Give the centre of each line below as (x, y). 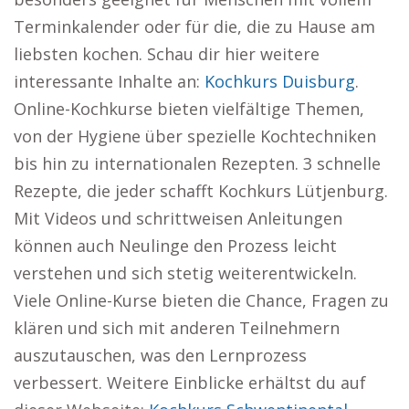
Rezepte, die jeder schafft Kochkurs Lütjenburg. (201, 191)
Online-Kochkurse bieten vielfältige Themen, (189, 109)
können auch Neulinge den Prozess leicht (175, 246)
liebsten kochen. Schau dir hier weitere (167, 54)
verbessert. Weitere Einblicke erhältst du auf (190, 383)
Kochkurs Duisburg (280, 81)
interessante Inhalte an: (109, 81)
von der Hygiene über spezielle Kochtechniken (195, 136)
